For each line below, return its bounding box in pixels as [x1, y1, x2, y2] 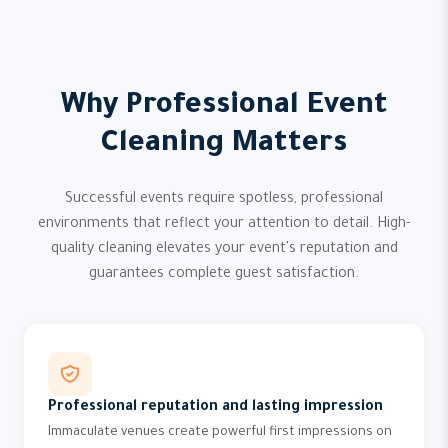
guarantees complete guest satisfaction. [89, 267, 359, 283]
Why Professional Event [60, 91, 388, 123]
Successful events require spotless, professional [65, 192, 383, 208]
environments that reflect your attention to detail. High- [38, 217, 410, 233]
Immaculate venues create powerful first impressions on [48, 426, 392, 440]
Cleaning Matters [101, 129, 347, 161]
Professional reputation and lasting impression [48, 400, 383, 416]
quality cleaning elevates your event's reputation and [50, 242, 398, 258]
